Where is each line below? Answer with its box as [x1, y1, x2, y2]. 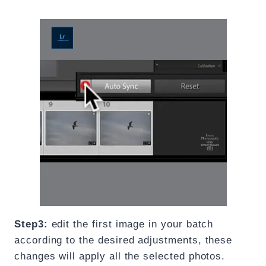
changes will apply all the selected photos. [14, 251, 226, 262]
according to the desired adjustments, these [14, 235, 233, 246]
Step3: [14, 218, 52, 230]
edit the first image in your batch [51, 218, 214, 230]
